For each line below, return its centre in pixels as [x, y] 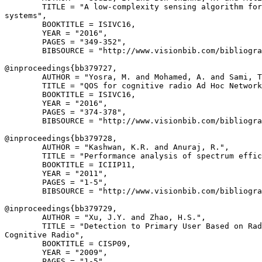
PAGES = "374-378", [65, 112]
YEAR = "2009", [56, 252]
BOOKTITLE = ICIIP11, [70, 165]
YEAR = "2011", [56, 173]
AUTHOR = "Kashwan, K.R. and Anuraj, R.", [117, 147]
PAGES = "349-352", [65, 42]
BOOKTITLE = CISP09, [68, 244]
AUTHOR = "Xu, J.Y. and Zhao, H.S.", [105, 217]
